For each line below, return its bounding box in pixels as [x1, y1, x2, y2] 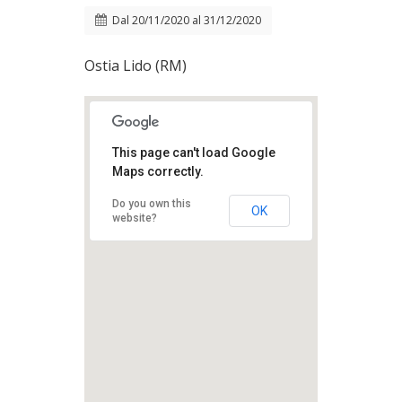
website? [112, 212, 157, 224]
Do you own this [112, 197, 191, 210]
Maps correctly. [112, 164, 204, 179]
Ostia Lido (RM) [84, 56, 187, 75]
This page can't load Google [112, 145, 275, 160]
